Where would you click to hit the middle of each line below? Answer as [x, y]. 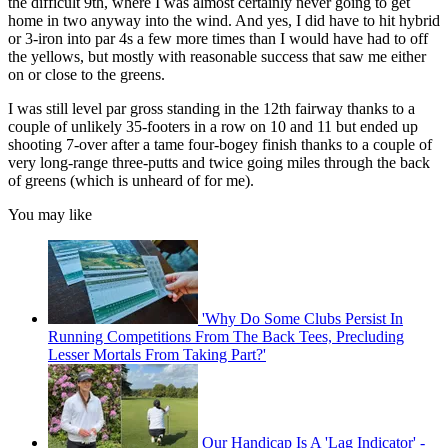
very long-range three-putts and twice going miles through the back [219, 162]
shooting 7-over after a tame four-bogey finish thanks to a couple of [220, 144]
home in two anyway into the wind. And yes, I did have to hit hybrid [224, 20]
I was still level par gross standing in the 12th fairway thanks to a [211, 108]
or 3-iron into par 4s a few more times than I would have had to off [218, 38]
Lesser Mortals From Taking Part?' [157, 354]
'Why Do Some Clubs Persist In [302, 318]
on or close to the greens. [86, 74]
